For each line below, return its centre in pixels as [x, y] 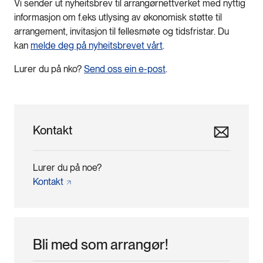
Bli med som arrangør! [101, 244]
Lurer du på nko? [49, 69]
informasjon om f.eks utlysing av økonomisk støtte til [118, 17]
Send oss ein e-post [125, 69]
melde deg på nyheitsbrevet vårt [97, 45]
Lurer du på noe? [67, 167]
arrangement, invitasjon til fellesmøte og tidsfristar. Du [122, 31]
